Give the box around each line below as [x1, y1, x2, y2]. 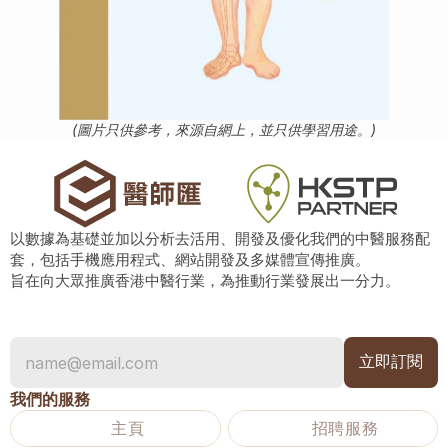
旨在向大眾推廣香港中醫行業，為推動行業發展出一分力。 [10, 271, 400, 290]
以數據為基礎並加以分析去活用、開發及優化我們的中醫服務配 [10, 229, 430, 248]
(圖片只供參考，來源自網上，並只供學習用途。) [72, 121, 376, 138]
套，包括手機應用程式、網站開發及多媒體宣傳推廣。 [10, 250, 370, 269]
